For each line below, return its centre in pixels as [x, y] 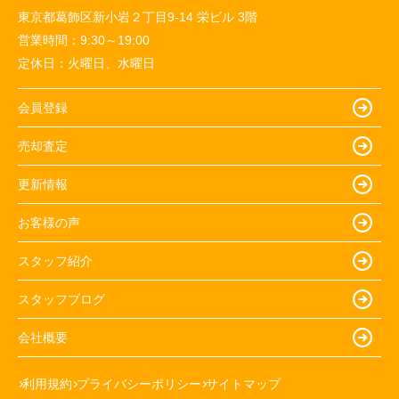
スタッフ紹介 [55, 261]
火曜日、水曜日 [111, 63]
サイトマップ [243, 384]
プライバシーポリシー [139, 384]
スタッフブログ [61, 299]
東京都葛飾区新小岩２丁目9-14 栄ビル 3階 [138, 17]
